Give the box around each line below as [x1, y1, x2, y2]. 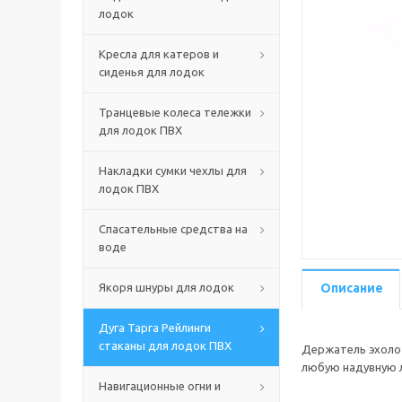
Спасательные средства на [99, 223, 248, 235]
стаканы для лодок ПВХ [99, 339, 232, 352]
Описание [320, 281, 383, 295]
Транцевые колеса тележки [99, 106, 251, 118]
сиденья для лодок [99, 66, 205, 78]
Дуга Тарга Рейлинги [99, 321, 211, 334]
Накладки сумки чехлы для [99, 164, 247, 177]
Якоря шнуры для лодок [99, 281, 234, 293]
